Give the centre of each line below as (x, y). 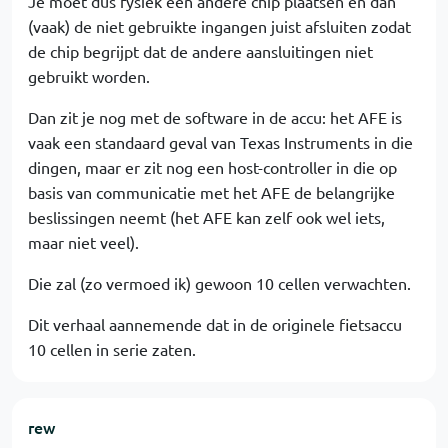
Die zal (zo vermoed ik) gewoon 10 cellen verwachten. (219, 283)
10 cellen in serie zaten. (112, 349)
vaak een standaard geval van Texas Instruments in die (220, 142)
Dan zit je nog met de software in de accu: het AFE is (215, 117)
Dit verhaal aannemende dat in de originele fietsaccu (215, 324)
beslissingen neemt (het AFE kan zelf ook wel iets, (206, 217)
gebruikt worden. (89, 76)
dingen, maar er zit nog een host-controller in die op (212, 167)
